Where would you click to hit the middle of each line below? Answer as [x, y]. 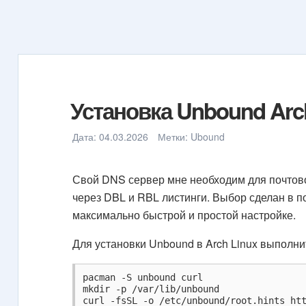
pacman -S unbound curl [143, 278]
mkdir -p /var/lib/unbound [151, 289]
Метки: [175, 136]
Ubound [208, 136]
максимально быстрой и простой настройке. [184, 215]
